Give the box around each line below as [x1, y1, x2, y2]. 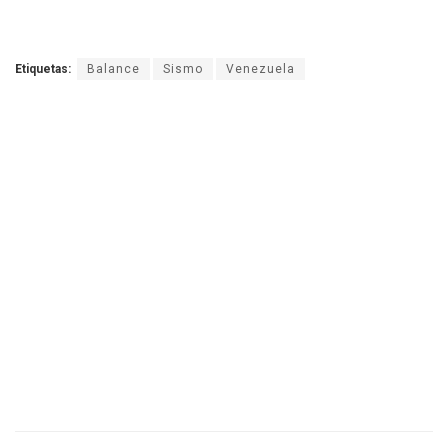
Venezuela [226, 61, 295, 76]
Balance [87, 61, 140, 76]
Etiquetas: [15, 61, 71, 76]
